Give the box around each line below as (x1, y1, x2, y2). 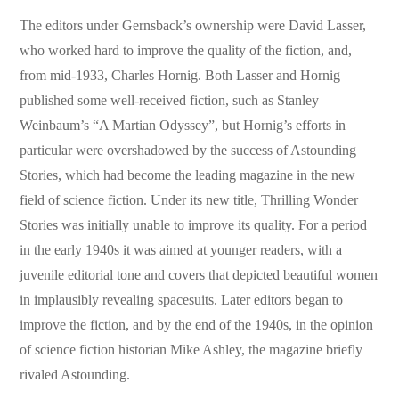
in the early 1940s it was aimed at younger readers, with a (20, 242, 343, 257)
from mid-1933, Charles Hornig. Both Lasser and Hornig (20, 68, 341, 83)
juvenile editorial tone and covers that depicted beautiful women (20, 267, 379, 282)
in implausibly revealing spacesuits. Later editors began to (20, 292, 344, 307)
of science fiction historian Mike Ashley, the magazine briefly (20, 342, 363, 357)
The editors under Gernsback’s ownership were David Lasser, (20, 18, 367, 33)
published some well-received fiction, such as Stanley (20, 93, 320, 108)
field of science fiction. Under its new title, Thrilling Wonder (20, 192, 359, 208)
